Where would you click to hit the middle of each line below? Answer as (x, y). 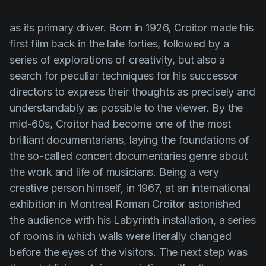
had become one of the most (160, 124)
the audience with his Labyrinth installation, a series (133, 220)
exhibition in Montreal (61, 204)
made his (230, 28)
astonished (213, 204)
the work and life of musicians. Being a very (114, 172)
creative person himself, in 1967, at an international (130, 188)
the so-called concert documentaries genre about (129, 156)
